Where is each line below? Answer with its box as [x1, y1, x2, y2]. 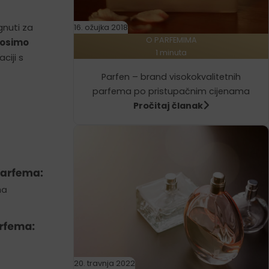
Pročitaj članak [133, 100, 203, 112]
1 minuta [156, 47, 187, 58]
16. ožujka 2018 [74, 22, 128, 32]
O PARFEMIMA [145, 34, 197, 45]
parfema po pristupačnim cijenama [92, 85, 250, 98]
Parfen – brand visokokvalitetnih [101, 71, 241, 83]
